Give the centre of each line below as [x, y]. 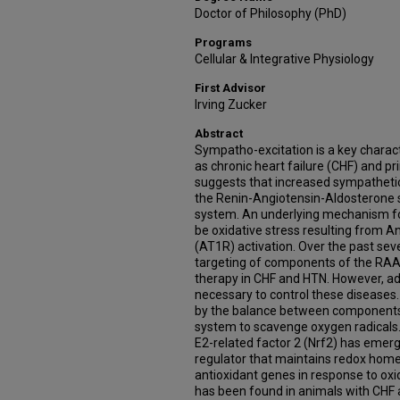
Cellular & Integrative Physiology [284, 59]
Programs [223, 42]
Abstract [219, 133]
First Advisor [230, 88]
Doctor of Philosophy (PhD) [271, 13]
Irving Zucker [231, 104]
